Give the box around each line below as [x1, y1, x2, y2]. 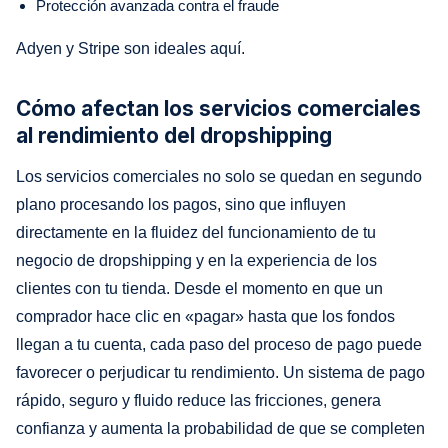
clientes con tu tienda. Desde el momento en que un [16, 279, 383, 297]
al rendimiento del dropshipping [16, 122, 332, 148]
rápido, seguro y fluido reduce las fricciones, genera [16, 391, 381, 409]
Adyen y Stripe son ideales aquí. [16, 39, 245, 57]
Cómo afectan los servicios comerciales [16, 95, 421, 121]
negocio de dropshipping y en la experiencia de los [16, 251, 377, 269]
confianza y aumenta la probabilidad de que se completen [16, 419, 425, 437]
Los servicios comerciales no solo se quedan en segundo [16, 167, 422, 185]
